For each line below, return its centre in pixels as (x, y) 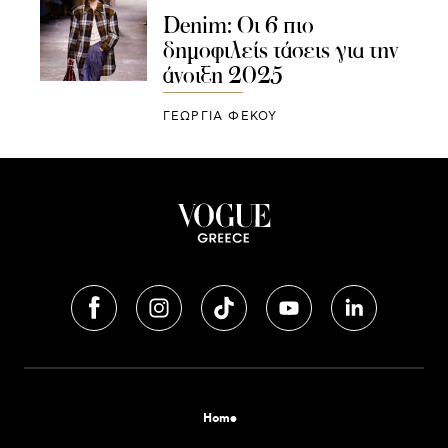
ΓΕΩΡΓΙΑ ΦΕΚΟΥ (220, 116)
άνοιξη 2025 (222, 75)
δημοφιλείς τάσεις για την (280, 50)
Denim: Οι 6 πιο (238, 25)
